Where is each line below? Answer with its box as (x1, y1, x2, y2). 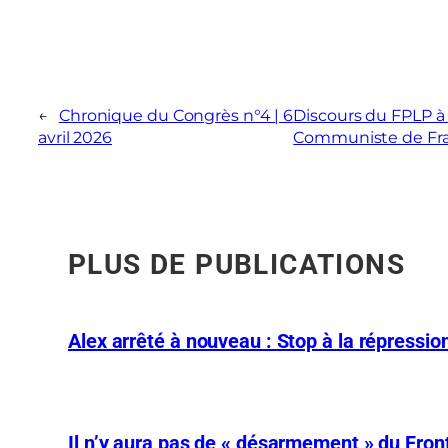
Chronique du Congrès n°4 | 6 (58, 105, 294, 125)
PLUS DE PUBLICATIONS (68, 247, 405, 281)
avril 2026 (38, 127, 112, 147)
